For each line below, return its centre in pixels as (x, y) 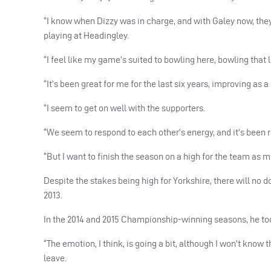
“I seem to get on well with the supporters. (124, 108)
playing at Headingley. (86, 35)
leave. (55, 258)
